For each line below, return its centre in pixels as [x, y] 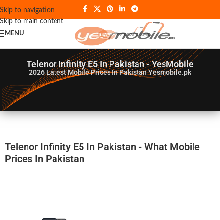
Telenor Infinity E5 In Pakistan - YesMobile [110, 64]
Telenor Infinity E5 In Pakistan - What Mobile [102, 147]
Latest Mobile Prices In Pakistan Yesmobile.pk [118, 72]
